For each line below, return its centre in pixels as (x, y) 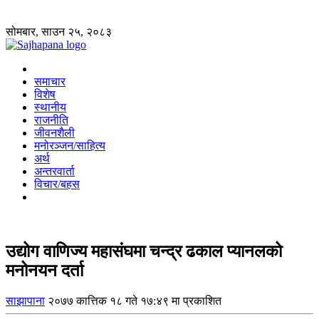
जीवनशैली (54, 133)
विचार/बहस (57, 184)
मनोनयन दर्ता (45, 270)
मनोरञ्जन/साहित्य (70, 146)
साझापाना (25, 300)
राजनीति (51, 120)
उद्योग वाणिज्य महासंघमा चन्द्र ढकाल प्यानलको (144, 251)
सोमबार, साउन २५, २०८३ (59, 32)
